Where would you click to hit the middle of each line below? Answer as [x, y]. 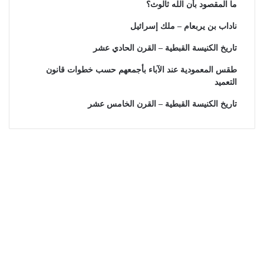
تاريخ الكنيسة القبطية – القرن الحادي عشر [165, 48]
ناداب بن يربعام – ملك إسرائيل [183, 26]
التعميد [225, 82]
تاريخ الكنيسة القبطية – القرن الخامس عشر [162, 104]
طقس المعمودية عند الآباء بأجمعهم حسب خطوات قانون [141, 70]
